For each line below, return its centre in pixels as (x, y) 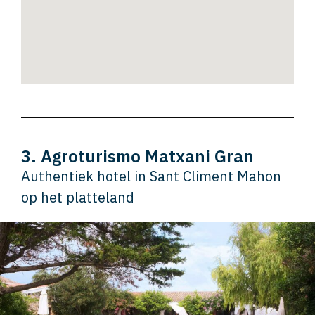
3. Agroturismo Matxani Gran (137, 156)
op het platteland (78, 198)
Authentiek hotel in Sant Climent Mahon (151, 176)
